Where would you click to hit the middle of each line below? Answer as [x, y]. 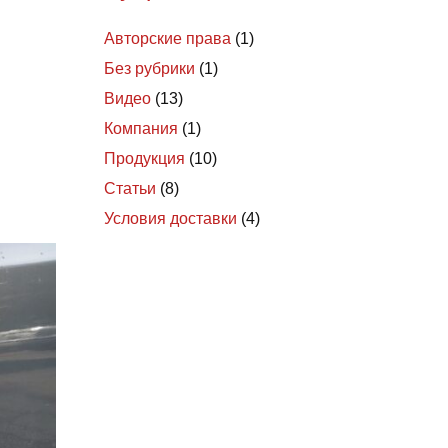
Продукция [144, 158]
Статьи [130, 188]
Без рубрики [149, 68]
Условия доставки [170, 218]
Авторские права [167, 38]
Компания [141, 128]
